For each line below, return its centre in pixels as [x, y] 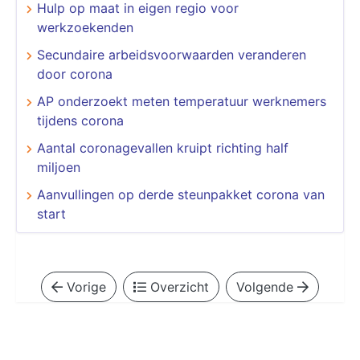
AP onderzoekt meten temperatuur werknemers [182, 101]
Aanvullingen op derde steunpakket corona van [181, 194]
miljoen [59, 167]
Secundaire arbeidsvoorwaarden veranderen [172, 54]
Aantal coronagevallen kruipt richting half [163, 147]
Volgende [267, 286]
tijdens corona [80, 120]
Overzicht [178, 286]
